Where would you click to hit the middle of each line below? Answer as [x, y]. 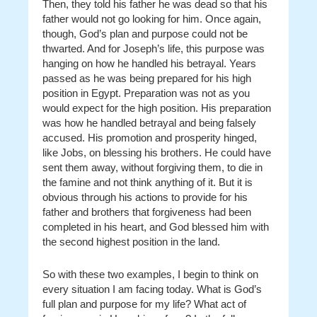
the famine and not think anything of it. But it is [148, 182]
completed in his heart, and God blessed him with [156, 227]
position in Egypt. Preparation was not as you [146, 93]
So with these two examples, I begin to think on [150, 274]
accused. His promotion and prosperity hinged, [150, 138]
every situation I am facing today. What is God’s [152, 289]
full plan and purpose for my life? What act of [144, 304]
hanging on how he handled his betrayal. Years [149, 63]
